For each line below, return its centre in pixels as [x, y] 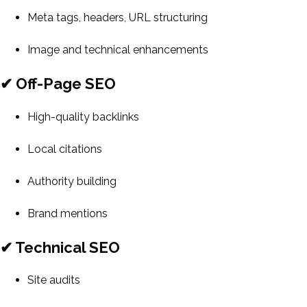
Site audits [54, 280]
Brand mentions [67, 213]
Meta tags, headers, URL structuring [118, 17]
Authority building [72, 181]
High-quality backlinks [83, 116]
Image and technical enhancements [118, 50]
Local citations [65, 149]
